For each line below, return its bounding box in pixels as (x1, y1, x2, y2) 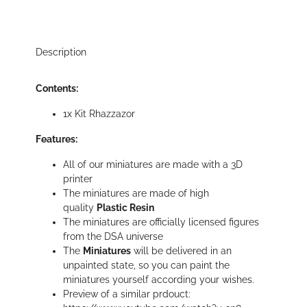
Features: (36, 134, 77, 145)
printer (63, 173, 93, 185)
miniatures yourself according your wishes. (63, 274, 254, 286)
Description (36, 47, 86, 58)
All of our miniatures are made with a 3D (63, 159, 243, 171)
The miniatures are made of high (63, 188, 209, 199)
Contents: (36, 83, 78, 95)
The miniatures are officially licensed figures (63, 217, 259, 228)
